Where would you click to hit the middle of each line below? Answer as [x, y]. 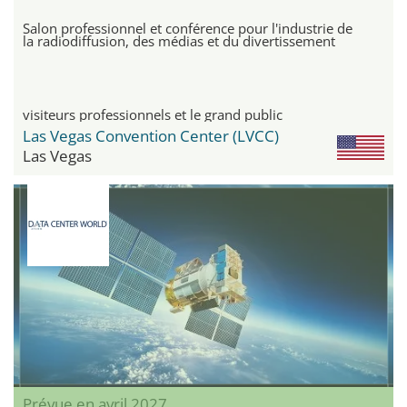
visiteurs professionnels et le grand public [153, 115]
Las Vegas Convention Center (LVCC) [151, 136]
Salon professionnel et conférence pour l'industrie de [188, 29]
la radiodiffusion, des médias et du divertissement [179, 41]
